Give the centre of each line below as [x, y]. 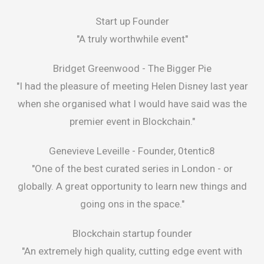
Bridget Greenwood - [100, 69]
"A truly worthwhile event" [132, 39]
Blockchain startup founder [132, 234]
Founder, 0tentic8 [176, 151]
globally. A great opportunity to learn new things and [132, 187]
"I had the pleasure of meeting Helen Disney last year [132, 86]
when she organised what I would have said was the [132, 104]
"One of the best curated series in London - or [132, 169]
